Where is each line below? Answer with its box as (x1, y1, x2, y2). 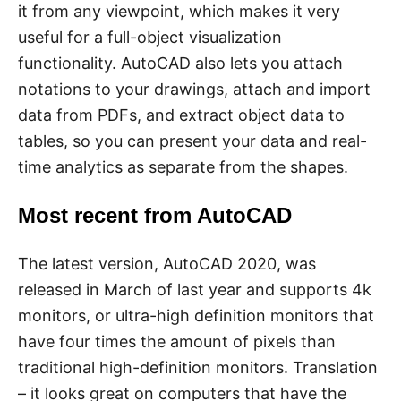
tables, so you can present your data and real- (18, 132, 367, 151)
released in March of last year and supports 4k (18, 280, 371, 300)
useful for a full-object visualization (18, 28, 282, 47)
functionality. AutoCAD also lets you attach (18, 54, 343, 73)
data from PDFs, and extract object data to (18, 106, 345, 125)
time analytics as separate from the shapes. (18, 158, 348, 177)
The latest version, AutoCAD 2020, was (18, 254, 316, 274)
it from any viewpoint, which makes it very (18, 2, 340, 21)
